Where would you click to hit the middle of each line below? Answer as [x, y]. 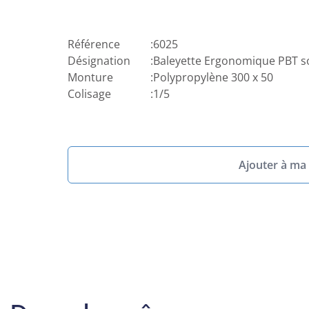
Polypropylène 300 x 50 [213, 77]
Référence [93, 44]
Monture [90, 77]
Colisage [89, 94]
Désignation [99, 61]
